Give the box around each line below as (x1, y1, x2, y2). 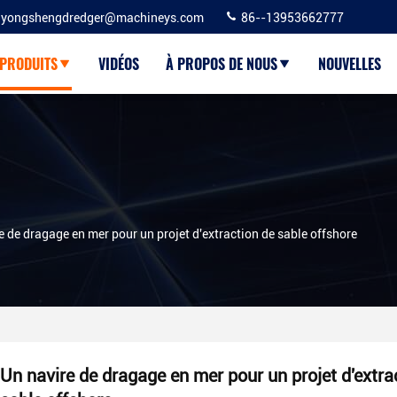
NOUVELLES (318, 53, 381, 74)
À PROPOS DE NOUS (166, 53, 277, 74)
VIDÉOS (98, 53, 139, 74)
